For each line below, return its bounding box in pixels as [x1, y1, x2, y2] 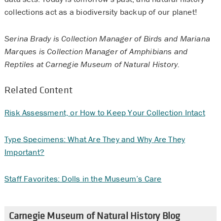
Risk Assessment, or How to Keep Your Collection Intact [4, 107, 205, 118]
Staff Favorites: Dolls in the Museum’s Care [4, 173, 162, 184]
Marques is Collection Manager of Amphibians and [4, 45, 188, 57]
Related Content [4, 83, 73, 96]
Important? [4, 146, 44, 157]
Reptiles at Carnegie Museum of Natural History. [4, 58, 180, 70]
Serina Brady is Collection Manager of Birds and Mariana [4, 33, 210, 44]
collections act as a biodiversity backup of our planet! [4, 6, 202, 17]
